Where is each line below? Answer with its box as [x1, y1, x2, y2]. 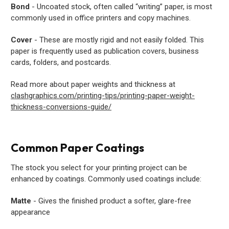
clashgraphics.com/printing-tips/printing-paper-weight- [11, 90, 195, 100]
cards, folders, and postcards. [11, 57, 111, 67]
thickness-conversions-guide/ [11, 102, 111, 111]
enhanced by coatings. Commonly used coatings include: [11, 174, 201, 184]
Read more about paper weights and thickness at [11, 79, 175, 89]
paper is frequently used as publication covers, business [11, 46, 199, 56]
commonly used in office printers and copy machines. [11, 13, 191, 22]
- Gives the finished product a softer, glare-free [31, 196, 191, 205]
